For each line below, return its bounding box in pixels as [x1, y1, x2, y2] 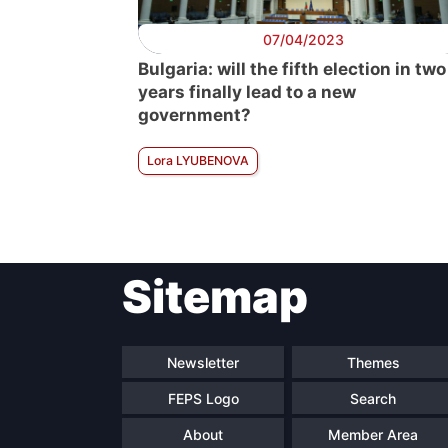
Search [350, 389, 396, 407]
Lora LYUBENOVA [147, 153, 249, 168]
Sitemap [122, 269, 308, 324]
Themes [346, 353, 400, 371]
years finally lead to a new [138, 82, 356, 102]
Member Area [328, 425, 418, 443]
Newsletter [167, 353, 239, 371]
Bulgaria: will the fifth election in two [138, 59, 446, 79]
